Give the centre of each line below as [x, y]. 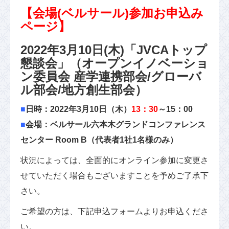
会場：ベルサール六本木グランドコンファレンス [116, 124]
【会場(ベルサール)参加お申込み [112, 13]
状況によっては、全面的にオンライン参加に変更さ [114, 160]
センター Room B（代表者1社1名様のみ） [99, 140]
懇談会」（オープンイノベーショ [114, 63]
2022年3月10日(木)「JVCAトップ [114, 50]
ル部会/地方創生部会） [84, 90]
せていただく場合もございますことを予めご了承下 [114, 176]
